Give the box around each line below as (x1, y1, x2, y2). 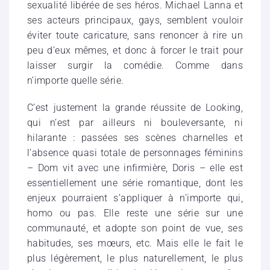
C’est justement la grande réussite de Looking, (27, 102, 243, 114)
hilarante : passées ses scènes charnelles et (27, 132, 243, 144)
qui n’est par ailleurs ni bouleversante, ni (27, 117, 243, 129)
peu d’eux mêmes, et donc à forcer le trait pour (27, 45, 243, 57)
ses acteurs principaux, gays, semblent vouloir (27, 14, 243, 27)
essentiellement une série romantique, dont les (27, 177, 243, 189)
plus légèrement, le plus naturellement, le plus (27, 253, 243, 265)
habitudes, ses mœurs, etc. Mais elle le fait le (27, 237, 243, 250)
